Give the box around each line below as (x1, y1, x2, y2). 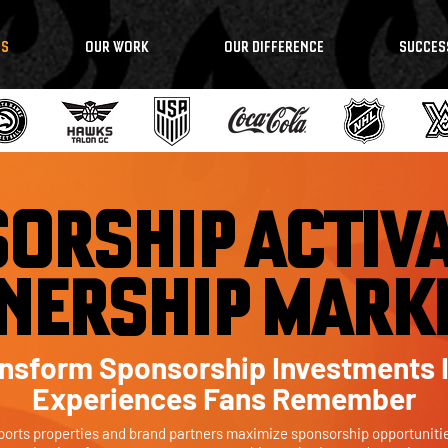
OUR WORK (84, 37, 149, 56)
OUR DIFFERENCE (223, 37, 324, 56)
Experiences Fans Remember (31, 380, 416, 416)
